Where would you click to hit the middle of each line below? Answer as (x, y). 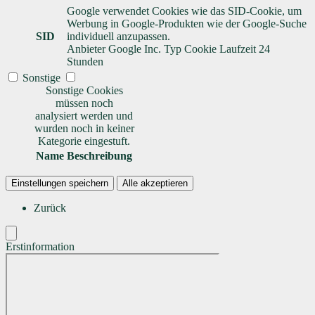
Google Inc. (135, 49)
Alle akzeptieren (155, 184)
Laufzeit (238, 49)
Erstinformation (40, 247)
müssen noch (84, 103)
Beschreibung (99, 156)
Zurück (50, 208)
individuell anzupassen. (118, 37)
